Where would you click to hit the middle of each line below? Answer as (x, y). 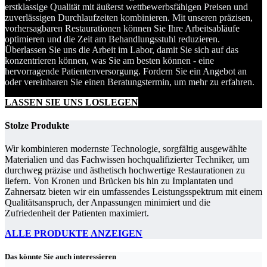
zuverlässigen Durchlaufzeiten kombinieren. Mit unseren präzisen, (129, 17)
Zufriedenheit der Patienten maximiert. (77, 213)
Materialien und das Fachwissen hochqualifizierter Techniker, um (127, 160)
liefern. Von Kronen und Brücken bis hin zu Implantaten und (119, 181)
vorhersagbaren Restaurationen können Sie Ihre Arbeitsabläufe (122, 28)
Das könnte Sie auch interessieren (60, 257)
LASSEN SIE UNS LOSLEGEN (72, 102)
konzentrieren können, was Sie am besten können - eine (109, 60)
